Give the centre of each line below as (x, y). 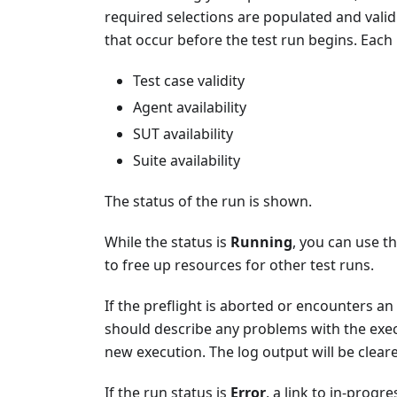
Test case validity (189, 80)
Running (261, 241)
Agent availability (190, 107)
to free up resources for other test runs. (239, 265)
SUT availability (183, 133)
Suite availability (187, 160)
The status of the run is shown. (208, 201)
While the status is (167, 241)
